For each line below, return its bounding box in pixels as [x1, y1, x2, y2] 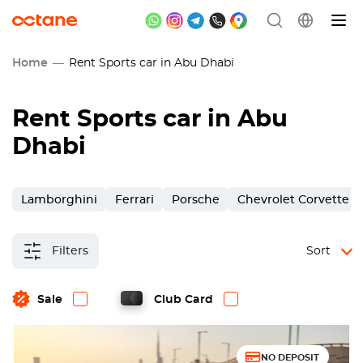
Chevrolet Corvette [237, 194, 349, 206]
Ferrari [115, 194, 154, 206]
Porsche [172, 194, 220, 206]
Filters [52, 246, 88, 257]
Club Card [154, 294, 213, 305]
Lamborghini [21, 194, 97, 206]
